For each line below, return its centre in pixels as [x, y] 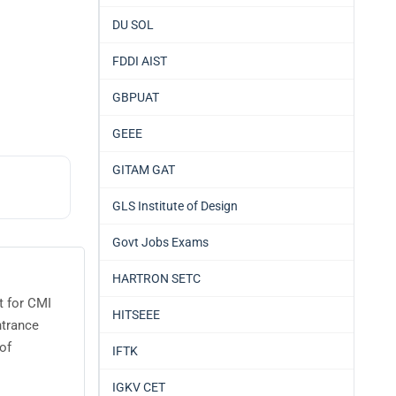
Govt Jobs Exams [160, 242]
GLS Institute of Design [175, 206]
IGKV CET [139, 387]
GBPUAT [136, 97]
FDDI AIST [140, 61]
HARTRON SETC [156, 278]
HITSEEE [136, 315]
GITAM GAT [144, 170]
